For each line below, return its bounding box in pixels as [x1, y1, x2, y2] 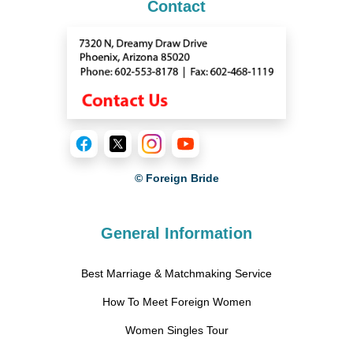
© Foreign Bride [134, 172, 219, 185]
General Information [101, 225, 252, 243]
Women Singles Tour [124, 324, 229, 337]
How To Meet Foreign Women [102, 295, 251, 309]
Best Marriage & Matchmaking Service [81, 267, 272, 281]
